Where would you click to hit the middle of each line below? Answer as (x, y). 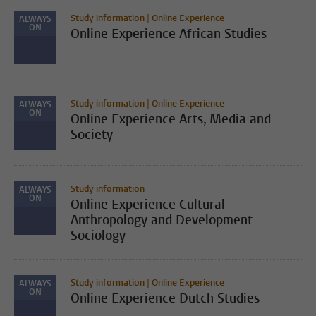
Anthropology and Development (162, 220)
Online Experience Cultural (148, 205)
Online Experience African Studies (169, 34)
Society (92, 135)
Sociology (98, 236)
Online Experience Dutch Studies (165, 298)
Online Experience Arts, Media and (171, 119)
